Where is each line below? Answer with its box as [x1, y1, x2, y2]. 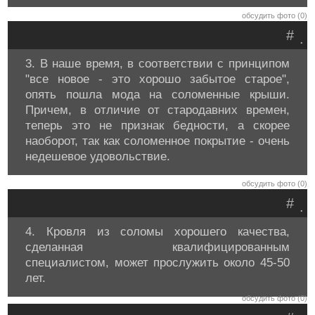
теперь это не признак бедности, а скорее [25, 119, 290, 132]
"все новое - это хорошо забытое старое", [25, 72, 290, 86]
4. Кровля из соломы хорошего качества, [25, 225, 290, 238]
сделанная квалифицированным [25, 240, 290, 254]
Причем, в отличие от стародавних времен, [25, 103, 290, 117]
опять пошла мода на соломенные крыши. [25, 88, 290, 101]
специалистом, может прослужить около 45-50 [25, 256, 290, 269]
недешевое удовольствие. [25, 150, 171, 163]
